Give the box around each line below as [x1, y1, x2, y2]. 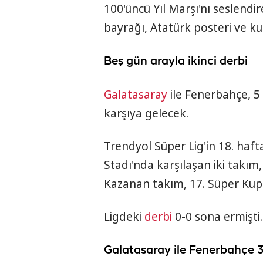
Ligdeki [104, 209, 144, 225]
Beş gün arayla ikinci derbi [104, 55, 248, 68]
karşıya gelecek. [104, 106, 188, 122]
